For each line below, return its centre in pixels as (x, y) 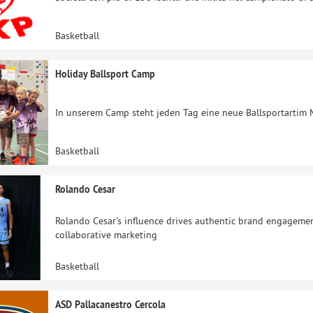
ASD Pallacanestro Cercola (110, 305)
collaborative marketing (106, 234)
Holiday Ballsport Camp (105, 74)
